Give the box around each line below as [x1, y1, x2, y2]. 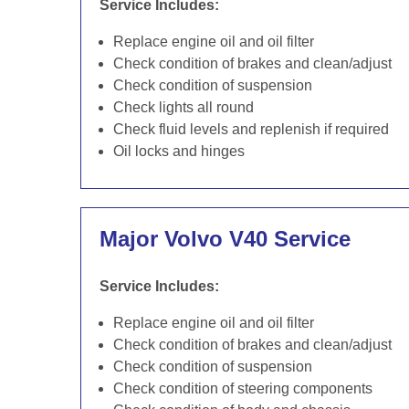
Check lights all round [113, 100, 254, 115]
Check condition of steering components [113, 381, 372, 396]
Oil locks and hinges [113, 143, 245, 159]
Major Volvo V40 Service [100, 226, 351, 251]
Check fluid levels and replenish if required [113, 121, 389, 137]
